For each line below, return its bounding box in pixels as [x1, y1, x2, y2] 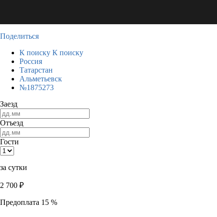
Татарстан [19, 66, 53, 74]
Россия [19, 57, 42, 65]
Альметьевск [19, 75, 62, 83]
